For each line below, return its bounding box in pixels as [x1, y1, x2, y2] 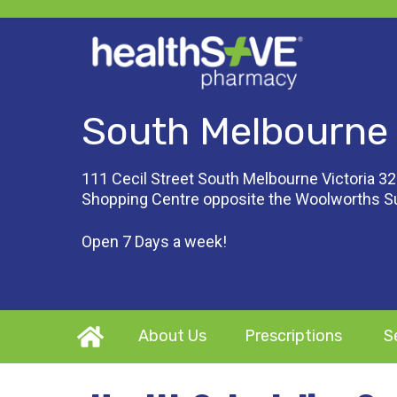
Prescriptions [245, 326, 342, 346]
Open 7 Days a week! [82, 232, 227, 251]
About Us [137, 326, 206, 346]
